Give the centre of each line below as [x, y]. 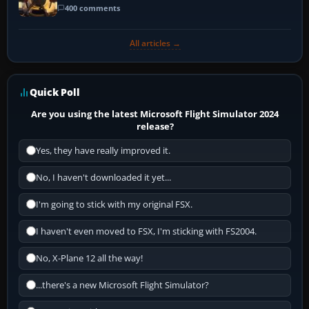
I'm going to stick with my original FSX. [114, 204]
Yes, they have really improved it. [103, 150]
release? [155, 126]
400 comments [92, 8]
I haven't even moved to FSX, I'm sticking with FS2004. [146, 231]
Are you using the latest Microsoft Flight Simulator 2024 [155, 113]
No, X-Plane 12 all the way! [89, 258]
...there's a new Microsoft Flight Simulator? [122, 285]
